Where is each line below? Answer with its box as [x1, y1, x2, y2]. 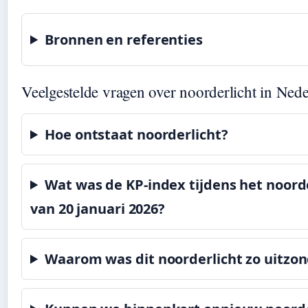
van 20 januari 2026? [30, 199, 165, 218]
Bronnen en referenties [45, 30, 203, 49]
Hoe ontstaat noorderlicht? [45, 124, 228, 144]
